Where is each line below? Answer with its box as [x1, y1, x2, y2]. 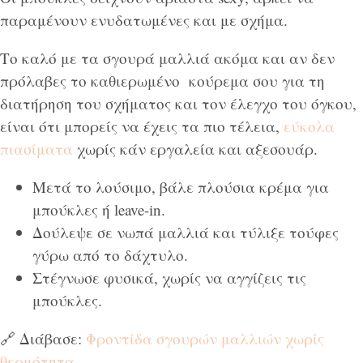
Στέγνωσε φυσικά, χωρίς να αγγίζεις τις [32, 267, 306, 288]
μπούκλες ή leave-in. [32, 199, 165, 220]
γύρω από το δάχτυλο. [32, 245, 188, 265]
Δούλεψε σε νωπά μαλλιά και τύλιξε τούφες [32, 222, 339, 242]
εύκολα [280, 116, 335, 136]
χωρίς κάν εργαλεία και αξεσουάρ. [77, 139, 318, 159]
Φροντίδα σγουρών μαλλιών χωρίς [86, 328, 324, 348]
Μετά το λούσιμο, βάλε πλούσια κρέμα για [32, 177, 329, 197]
